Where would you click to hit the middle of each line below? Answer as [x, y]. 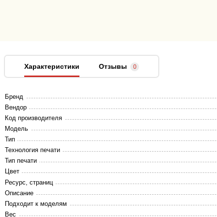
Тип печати [21, 161]
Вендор [16, 107]
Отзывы [113, 66]
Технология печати [32, 150]
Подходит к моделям [36, 204]
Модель [16, 129]
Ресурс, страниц [29, 182]
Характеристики [52, 66]
